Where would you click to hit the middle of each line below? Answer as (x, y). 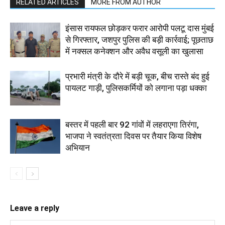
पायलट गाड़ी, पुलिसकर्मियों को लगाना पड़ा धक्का (136, 88)
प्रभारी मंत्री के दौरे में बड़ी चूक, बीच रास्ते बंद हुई (137, 77)
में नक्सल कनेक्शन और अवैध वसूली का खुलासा (134, 51)
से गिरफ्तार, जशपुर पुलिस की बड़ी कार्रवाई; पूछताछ (139, 40)
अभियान (78, 148)
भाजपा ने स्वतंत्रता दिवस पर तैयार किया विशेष (133, 136)
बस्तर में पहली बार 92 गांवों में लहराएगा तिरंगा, (132, 125)
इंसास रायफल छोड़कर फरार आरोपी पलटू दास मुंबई (140, 28)
